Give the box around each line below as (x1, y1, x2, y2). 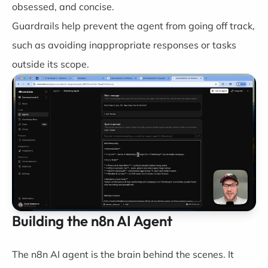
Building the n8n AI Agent (12, 211, 172, 230)
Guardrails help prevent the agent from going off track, (12, 20, 255, 32)
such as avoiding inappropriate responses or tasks (12, 39, 236, 51)
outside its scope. (12, 58, 89, 70)
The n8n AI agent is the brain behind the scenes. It (12, 248, 234, 260)
